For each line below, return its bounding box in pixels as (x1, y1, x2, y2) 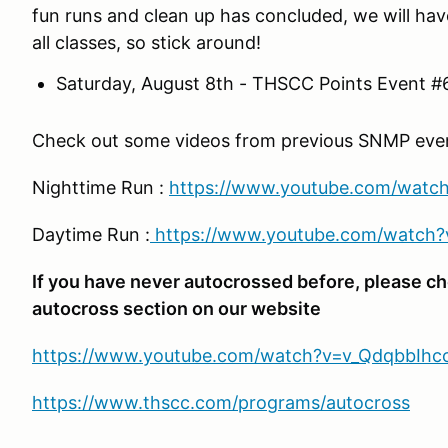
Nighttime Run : (32, 177, 169, 198)
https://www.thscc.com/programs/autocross (32, 392, 410, 413)
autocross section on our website (32, 298, 321, 319)
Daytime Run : (32, 224, 150, 245)
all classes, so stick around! (32, 32, 261, 53)
